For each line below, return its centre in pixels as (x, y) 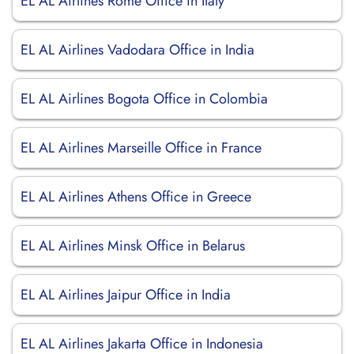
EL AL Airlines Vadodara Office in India (137, 50)
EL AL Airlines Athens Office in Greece (136, 197)
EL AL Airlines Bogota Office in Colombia (144, 99)
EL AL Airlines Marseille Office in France (141, 148)
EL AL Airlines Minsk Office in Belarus (133, 246)
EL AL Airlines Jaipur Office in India (126, 295)
